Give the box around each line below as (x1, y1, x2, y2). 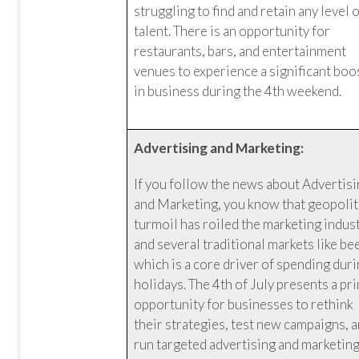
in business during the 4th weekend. (134, 83, 342, 99)
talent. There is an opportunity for (134, 22, 331, 39)
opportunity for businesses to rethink (134, 296, 354, 313)
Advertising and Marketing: (134, 139, 305, 156)
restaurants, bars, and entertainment (134, 42, 347, 59)
